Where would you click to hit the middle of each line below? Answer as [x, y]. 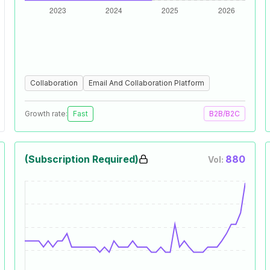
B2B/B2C [224, 114]
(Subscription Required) [82, 159]
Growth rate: [46, 114]
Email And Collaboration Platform [146, 83]
